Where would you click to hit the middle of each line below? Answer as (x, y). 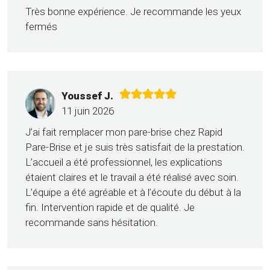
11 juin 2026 (88, 111)
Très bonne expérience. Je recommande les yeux (133, 12)
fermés (41, 27)
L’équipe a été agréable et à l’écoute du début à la (133, 193)
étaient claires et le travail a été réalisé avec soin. (132, 177)
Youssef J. (87, 96)
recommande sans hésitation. (92, 223)
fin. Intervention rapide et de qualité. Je (110, 208)
